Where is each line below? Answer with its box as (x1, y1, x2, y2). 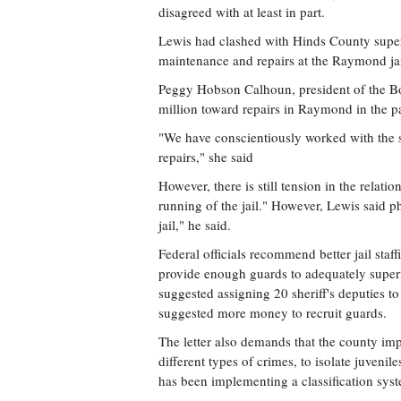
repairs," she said (158, 148, 253, 166)
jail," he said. (158, 216, 231, 234)
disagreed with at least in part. (158, 3, 325, 21)
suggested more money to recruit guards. (158, 303, 387, 321)
